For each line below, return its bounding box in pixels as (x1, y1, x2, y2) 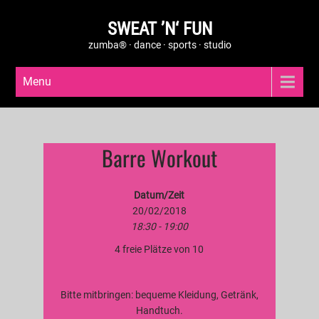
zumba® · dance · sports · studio (88, 39, 231, 51)
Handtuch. (135, 305, 183, 316)
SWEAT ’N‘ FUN (107, 19, 212, 39)
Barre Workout (101, 142, 217, 174)
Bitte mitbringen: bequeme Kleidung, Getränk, (60, 289, 258, 300)
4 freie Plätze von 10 (115, 244, 204, 255)
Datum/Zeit (134, 189, 185, 201)
